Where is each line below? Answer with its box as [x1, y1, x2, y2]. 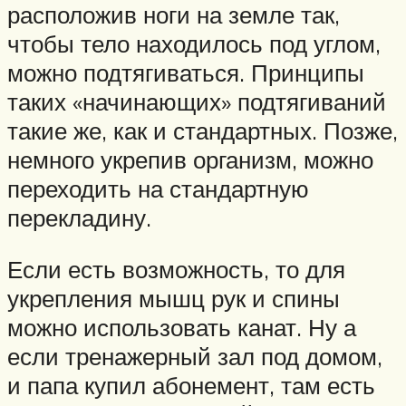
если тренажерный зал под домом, [7, 342, 382, 372]
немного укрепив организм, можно [7, 144, 373, 174]
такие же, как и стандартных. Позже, [7, 115, 398, 145]
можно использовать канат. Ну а [7, 313, 356, 343]
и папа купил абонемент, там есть [7, 371, 375, 401]
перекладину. [7, 202, 151, 232]
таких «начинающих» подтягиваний [7, 86, 386, 116]
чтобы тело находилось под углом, [7, 28, 381, 58]
